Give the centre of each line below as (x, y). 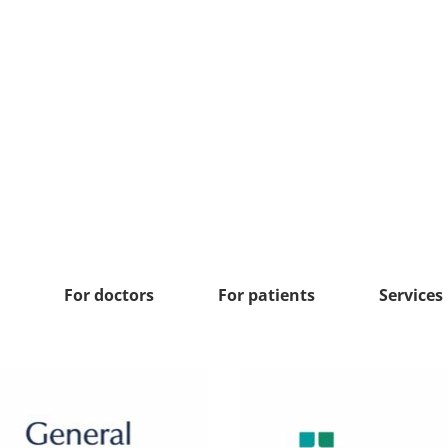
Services (411, 295)
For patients (266, 295)
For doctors (109, 295)
